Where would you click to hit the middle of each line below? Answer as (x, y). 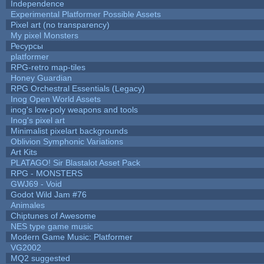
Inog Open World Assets (55, 99)
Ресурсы (27, 46)
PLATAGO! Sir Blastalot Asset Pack (75, 162)
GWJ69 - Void (36, 184)
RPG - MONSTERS (46, 173)
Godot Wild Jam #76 (48, 194)
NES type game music (52, 226)
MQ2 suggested (40, 258)
